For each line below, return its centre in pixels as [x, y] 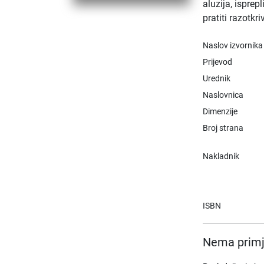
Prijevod [218, 62]
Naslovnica [223, 95]
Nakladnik [221, 156]
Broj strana [223, 128]
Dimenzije [220, 111]
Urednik [217, 78]
